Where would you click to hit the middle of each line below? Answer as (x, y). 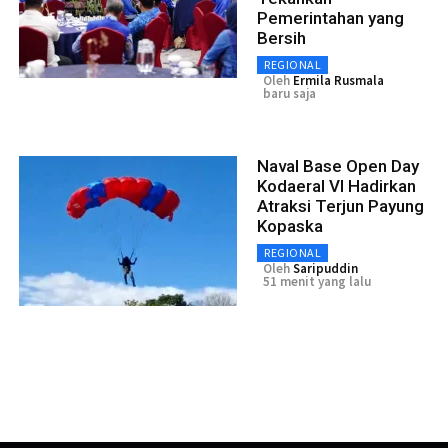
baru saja (289, 93)
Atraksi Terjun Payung (340, 205)
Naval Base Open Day (338, 165)
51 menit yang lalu (317, 281)
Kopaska (290, 225)
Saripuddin (325, 268)
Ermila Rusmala (338, 80)
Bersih (281, 37)
